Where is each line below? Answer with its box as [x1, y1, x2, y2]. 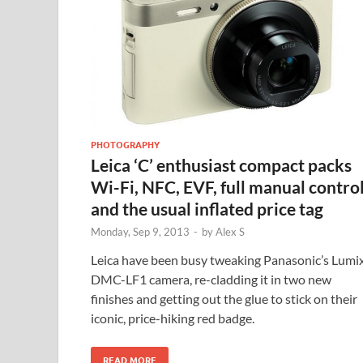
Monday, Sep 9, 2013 [91, 224, 190, 238]
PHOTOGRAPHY [91, 137, 160, 151]
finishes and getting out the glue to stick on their [91, 290, 357, 306]
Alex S [216, 224, 245, 238]
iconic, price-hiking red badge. [91, 310, 254, 326]
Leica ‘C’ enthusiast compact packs [91, 154, 352, 175]
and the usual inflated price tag [91, 198, 323, 219]
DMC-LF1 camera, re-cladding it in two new [91, 271, 331, 287]
